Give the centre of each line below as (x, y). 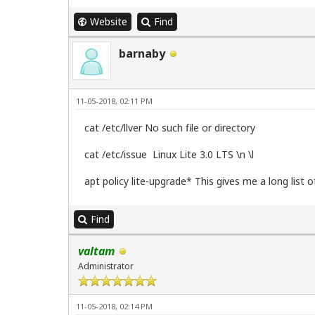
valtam (96, 251)
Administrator (106, 266)
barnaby (142, 53)
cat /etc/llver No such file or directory (170, 127)
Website (109, 21)
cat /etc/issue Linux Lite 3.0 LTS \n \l (169, 154)
